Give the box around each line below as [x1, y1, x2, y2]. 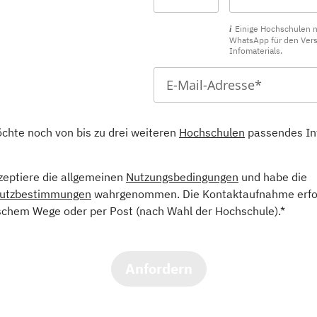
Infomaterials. [229, 45, 282, 57]
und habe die [238, 170, 307, 185]
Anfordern [125, 259, 192, 279]
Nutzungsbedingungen [126, 170, 238, 185]
